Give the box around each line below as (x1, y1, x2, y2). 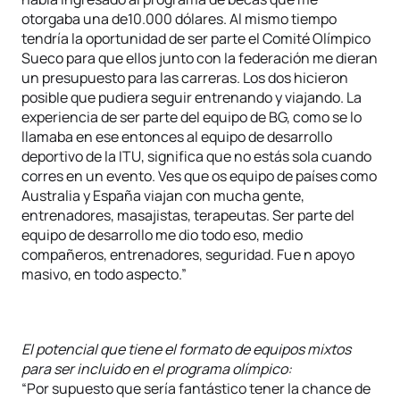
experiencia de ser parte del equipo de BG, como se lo (21, 107, 362, 127)
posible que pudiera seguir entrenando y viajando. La (21, 87, 362, 107)
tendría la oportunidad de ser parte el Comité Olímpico (21, 29, 371, 48)
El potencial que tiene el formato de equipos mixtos (21, 339, 351, 359)
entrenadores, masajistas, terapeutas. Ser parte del (21, 205, 354, 225)
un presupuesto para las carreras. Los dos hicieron (21, 68, 348, 87)
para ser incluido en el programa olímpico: (21, 359, 292, 379)
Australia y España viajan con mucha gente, (21, 186, 304, 205)
